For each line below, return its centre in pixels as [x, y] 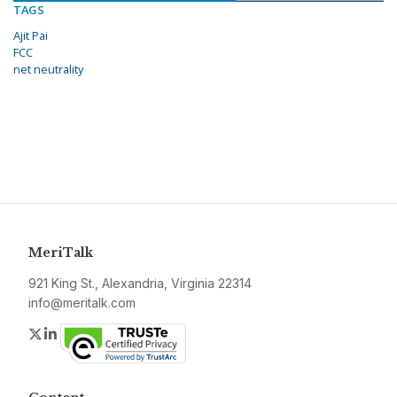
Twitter [66, 334]
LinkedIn [86, 334]
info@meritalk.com [82, 303]
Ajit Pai [31, 36]
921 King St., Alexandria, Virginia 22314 [140, 284]
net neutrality [48, 70]
